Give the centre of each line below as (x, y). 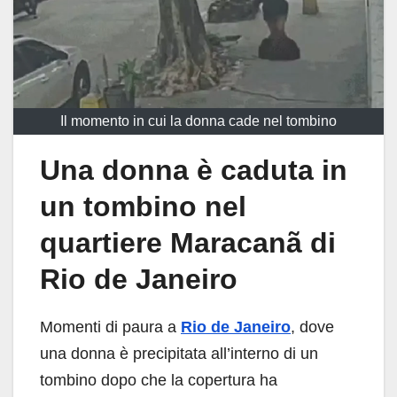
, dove (312, 327)
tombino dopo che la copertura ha (159, 380)
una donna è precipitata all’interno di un (179, 353)
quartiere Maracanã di (188, 243)
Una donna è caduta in (194, 170)
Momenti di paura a (110, 327)
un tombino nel (143, 206)
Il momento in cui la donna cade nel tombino (198, 121)
